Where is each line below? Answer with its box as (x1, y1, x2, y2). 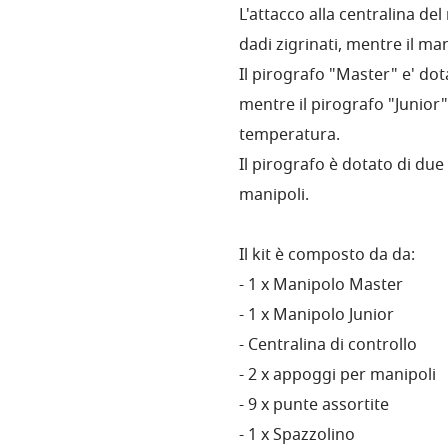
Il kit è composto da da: (239, 243, 415, 269)
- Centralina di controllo (239, 333, 417, 359)
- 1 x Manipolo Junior (239, 303, 394, 329)
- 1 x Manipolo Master (239, 273, 403, 299)
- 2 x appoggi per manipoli (239, 363, 436, 389)
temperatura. (239, 123, 340, 149)
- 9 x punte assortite (239, 393, 389, 419)
